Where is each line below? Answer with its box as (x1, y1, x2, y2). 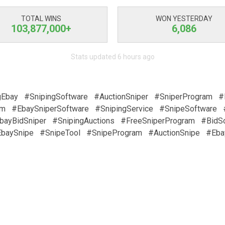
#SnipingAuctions (52, 116, 115, 126)
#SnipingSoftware (24, 92, 88, 101)
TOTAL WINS (21, 15, 61, 23)
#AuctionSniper (93, 92, 148, 101)
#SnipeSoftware (159, 104, 217, 114)
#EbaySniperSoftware (12, 104, 89, 114)
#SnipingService (95, 104, 153, 114)
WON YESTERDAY (156, 15, 212, 23)
